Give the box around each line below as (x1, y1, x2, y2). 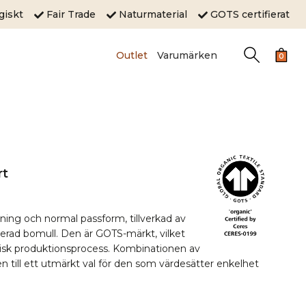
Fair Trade (44, 8, 107, 20)
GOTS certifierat (208, 8, 290, 20)
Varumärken (156, 48, 217, 61)
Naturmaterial (116, 8, 198, 20)
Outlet (115, 48, 148, 61)
